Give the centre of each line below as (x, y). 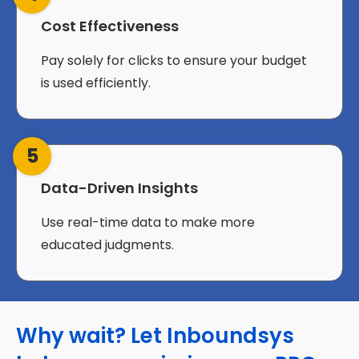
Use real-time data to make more (148, 222)
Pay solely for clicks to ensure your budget (174, 60)
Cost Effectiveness (110, 26)
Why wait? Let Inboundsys (155, 335)
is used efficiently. (96, 83)
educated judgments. (107, 244)
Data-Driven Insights (119, 188)
